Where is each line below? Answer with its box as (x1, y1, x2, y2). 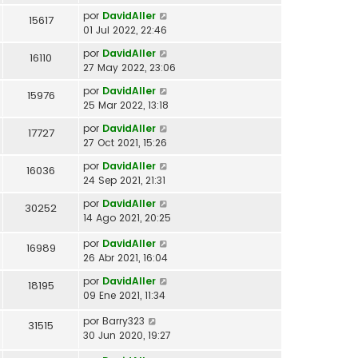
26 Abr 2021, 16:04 (83, 250, 168, 265)
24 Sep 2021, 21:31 (83, 173, 165, 187)
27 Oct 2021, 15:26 (83, 135, 167, 149)
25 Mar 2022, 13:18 (83, 97, 169, 112)
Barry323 (102, 313, 145, 328)
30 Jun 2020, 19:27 (83, 328, 171, 342)
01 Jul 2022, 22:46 (83, 22, 167, 37)
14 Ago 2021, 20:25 (83, 210, 171, 225)
